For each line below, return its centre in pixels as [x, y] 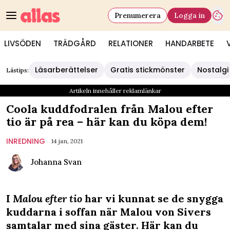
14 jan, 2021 [67, 141]
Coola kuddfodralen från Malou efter [110, 109]
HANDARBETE [190, 43]
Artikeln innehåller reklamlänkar [115, 91]
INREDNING [26, 141]
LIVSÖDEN [23, 43]
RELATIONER [131, 43]
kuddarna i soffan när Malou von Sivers [109, 212]
